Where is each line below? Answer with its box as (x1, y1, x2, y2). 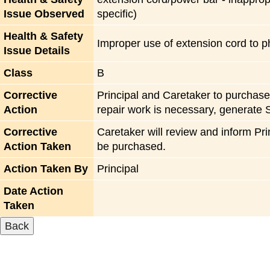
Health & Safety (4, 30, 84, 43)
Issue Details (4, 45, 71, 57)
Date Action (4, 185, 64, 198)
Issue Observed (4, 8, 85, 20)
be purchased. (97, 140, 166, 153)
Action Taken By (4, 163, 89, 175)
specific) (97, 8, 137, 20)
